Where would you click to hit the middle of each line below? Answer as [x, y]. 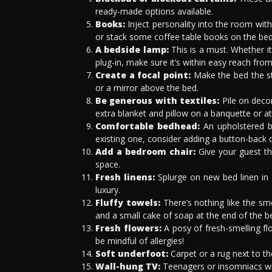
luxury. [108, 189]
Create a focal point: [143, 75]
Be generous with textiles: [158, 100]
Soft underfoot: [132, 253]
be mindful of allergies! [140, 240]
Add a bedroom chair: [145, 151]
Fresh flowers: [128, 228]
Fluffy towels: [128, 202]
